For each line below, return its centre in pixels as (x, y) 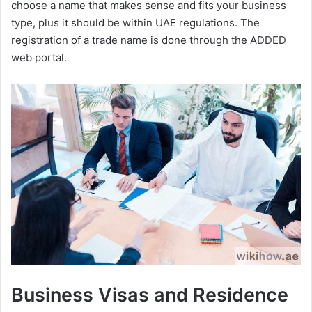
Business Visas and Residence (150, 295)
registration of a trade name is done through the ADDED (149, 40)
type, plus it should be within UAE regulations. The (135, 22)
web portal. (39, 57)
